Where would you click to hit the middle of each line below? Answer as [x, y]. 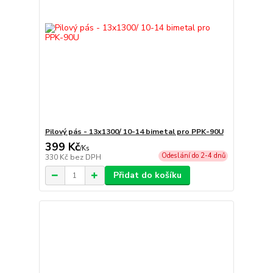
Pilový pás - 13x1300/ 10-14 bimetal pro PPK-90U [134, 132]
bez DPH [85, 158]
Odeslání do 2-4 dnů [193, 156]
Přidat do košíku [147, 175]
